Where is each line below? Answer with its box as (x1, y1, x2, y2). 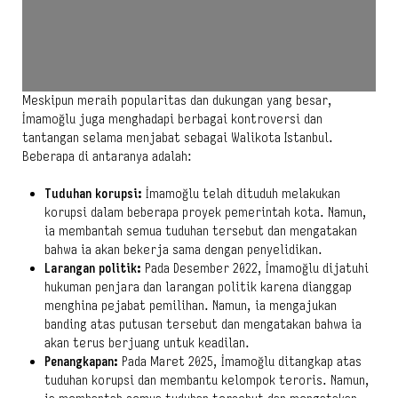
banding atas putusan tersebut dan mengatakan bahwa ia (44, 315, 362, 332)
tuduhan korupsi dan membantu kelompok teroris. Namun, (44, 371, 370, 388)
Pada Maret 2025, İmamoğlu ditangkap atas (118, 353, 362, 370)
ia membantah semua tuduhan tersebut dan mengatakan (44, 222, 357, 239)
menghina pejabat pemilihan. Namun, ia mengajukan (44, 297, 337, 314)
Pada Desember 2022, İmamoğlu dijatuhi (141, 259, 369, 276)
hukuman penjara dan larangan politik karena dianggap (44, 278, 352, 295)
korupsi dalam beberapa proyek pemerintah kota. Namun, (44, 203, 367, 220)
